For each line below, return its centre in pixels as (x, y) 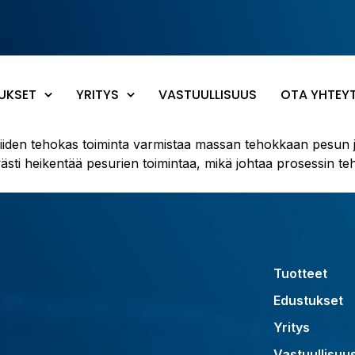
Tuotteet (300, 273)
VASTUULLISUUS (208, 95)
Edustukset (308, 300)
